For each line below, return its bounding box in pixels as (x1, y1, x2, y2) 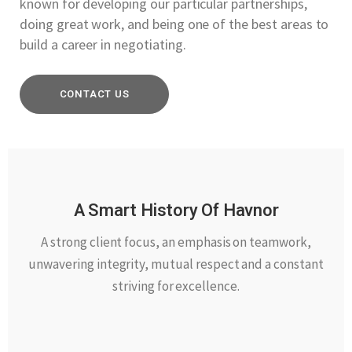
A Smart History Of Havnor (73, 197, 279, 223)
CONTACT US (59, 86, 130, 102)
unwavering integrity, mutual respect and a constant (28, 255, 324, 273)
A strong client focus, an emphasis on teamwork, (41, 233, 311, 251)
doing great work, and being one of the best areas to (20, 15, 329, 34)
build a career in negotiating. (20, 35, 186, 54)
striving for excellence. (112, 277, 240, 295)
